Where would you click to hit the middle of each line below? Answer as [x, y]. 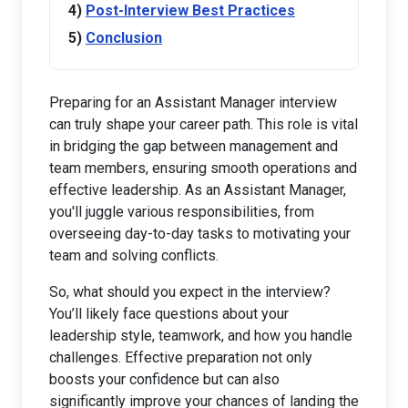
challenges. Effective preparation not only [181, 357]
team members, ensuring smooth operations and [203, 168]
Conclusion [124, 37]
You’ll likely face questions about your [169, 313]
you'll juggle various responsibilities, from [182, 211]
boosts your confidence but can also [164, 379]
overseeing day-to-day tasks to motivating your [200, 233]
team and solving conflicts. [134, 255]
